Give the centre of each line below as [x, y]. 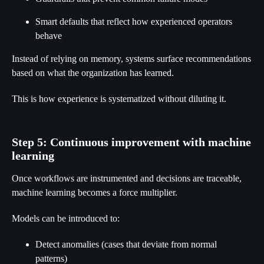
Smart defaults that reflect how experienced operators [134, 22]
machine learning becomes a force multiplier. [95, 192]
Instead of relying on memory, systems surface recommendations [131, 59]
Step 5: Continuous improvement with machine [131, 142]
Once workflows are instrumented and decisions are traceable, [127, 178]
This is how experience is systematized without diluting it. [119, 99]
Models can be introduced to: [66, 218]
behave [49, 36]
